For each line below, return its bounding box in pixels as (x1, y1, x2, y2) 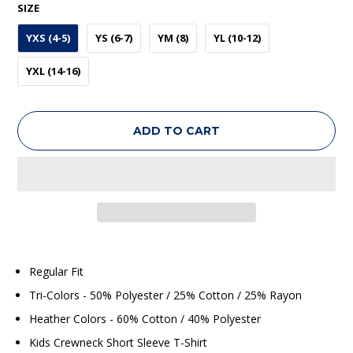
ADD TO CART (133, 123, 220, 138)
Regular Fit (29, 263, 84, 279)
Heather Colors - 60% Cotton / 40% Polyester (29, 310, 262, 326)
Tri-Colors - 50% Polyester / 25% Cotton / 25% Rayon (29, 287, 303, 303)
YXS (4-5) (26, 30, 71, 45)
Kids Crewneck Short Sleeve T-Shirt (29, 334, 208, 350)
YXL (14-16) (26, 63, 81, 78)
